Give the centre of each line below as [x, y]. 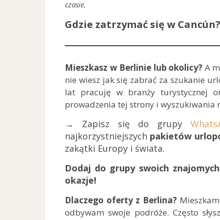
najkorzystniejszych [108, 136]
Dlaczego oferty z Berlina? [121, 200]
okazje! [81, 180]
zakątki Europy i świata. [115, 148]
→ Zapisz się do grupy [128, 124]
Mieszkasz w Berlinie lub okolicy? [134, 67]
